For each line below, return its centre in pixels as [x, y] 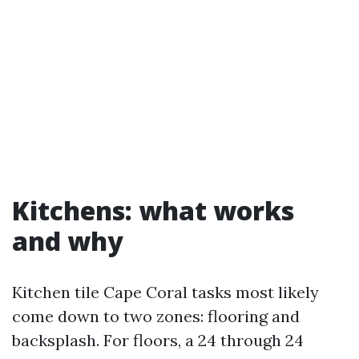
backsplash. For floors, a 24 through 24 [158, 340]
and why [68, 241]
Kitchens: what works [153, 210]
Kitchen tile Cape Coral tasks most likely [165, 292]
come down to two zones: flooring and [156, 316]
